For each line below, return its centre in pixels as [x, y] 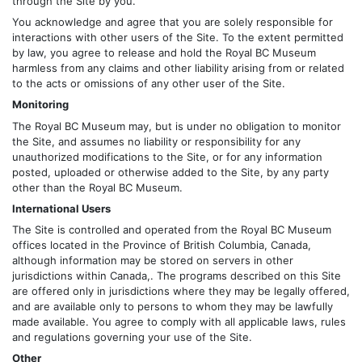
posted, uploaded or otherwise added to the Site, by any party [170, 172]
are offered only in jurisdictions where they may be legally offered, [181, 290]
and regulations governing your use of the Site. [132, 337]
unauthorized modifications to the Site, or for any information [167, 156]
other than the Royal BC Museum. [97, 187]
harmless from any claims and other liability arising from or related [178, 68]
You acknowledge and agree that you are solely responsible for [173, 22]
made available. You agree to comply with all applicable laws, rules [179, 321]
